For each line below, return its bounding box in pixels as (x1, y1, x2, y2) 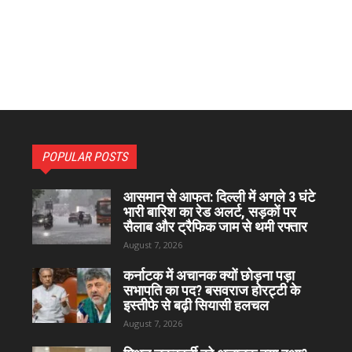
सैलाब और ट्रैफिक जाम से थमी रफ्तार (123, 218, 308, 236)
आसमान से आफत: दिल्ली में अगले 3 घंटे (123, 189, 316, 206)
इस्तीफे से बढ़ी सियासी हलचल (123, 297, 269, 314)
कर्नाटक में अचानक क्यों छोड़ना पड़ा (123, 267, 295, 284)
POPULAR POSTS (42, 149, 128, 165)
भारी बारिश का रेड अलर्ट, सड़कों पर (123, 203, 297, 221)
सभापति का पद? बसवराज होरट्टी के (123, 282, 301, 299)
